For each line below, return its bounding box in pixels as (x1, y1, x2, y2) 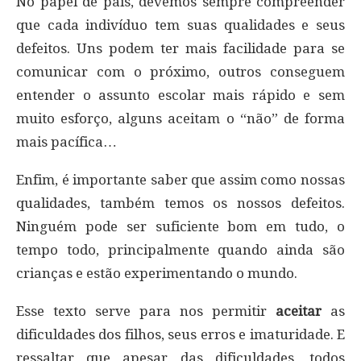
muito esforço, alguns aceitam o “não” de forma (16, 110, 345, 127)
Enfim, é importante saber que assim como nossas (16, 171, 345, 188)
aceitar (276, 302, 322, 319)
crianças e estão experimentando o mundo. (16, 264, 297, 281)
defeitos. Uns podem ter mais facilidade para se (16, 39, 345, 56)
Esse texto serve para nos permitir (16, 302, 276, 319)
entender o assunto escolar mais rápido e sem (16, 86, 345, 103)
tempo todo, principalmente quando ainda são (16, 241, 345, 258)
